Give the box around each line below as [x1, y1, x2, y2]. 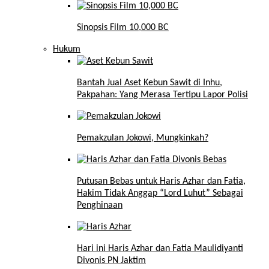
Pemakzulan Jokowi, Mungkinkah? [77, 133, 208, 144]
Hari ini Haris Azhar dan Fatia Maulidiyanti [77, 244, 243, 254]
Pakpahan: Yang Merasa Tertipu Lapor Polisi [77, 90, 248, 100]
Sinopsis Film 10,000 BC [77, 23, 169, 33]
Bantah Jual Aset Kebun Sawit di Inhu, [77, 78, 222, 88]
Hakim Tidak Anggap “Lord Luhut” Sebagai [77, 189, 243, 199]
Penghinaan [77, 201, 122, 211]
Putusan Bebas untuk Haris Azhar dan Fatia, [77, 177, 246, 187]
